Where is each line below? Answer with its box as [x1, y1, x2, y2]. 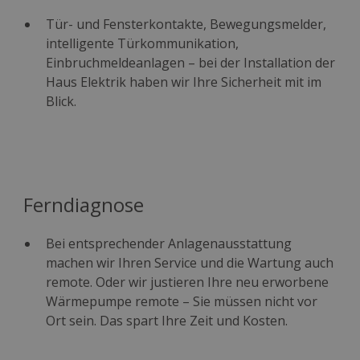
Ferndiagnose [23, 190, 145, 218]
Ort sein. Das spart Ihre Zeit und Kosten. [46, 311, 288, 329]
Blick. [46, 92, 77, 110]
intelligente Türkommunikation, [46, 34, 239, 52]
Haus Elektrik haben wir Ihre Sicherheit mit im [46, 72, 322, 91]
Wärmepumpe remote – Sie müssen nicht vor [46, 292, 318, 310]
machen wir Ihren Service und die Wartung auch [46, 253, 334, 272]
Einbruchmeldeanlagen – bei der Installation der [46, 53, 336, 72]
